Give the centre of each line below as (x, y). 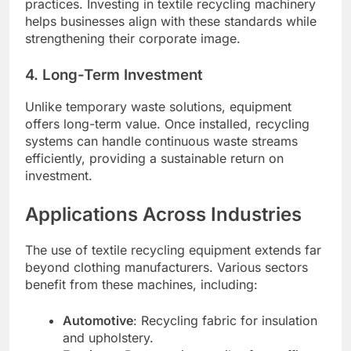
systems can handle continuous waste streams (161, 141)
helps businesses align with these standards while (171, 21)
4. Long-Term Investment (114, 74)
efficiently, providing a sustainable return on (154, 159)
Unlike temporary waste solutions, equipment (158, 107)
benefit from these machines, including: (141, 285)
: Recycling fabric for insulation (225, 321)
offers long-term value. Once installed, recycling (167, 124)
